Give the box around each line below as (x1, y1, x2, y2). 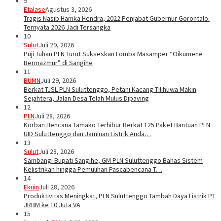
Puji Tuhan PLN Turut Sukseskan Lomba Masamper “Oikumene (24, 49, 203, 59)
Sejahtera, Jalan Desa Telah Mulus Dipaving (24, 94, 149, 103)
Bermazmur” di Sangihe (24, 58, 93, 68)
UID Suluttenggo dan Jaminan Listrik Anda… (24, 129, 151, 139)
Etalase (24, 5, 45, 14)
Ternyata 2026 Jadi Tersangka (24, 23, 110, 32)
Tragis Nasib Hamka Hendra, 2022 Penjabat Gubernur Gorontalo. (24, 14, 210, 23)
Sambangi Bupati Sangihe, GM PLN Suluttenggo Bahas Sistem (24, 156, 203, 165)
